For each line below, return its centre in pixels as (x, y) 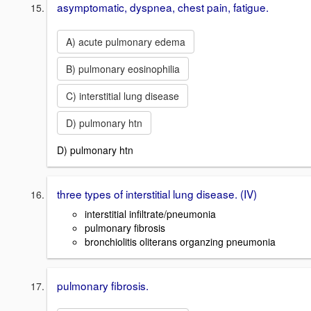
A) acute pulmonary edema (126, 41)
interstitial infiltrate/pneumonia (150, 214)
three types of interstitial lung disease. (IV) (157, 194)
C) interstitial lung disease (123, 95)
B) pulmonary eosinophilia (123, 68)
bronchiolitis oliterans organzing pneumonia (180, 242)
